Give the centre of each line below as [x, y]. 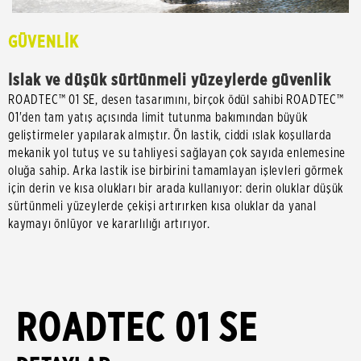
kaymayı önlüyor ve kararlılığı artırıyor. [109, 224]
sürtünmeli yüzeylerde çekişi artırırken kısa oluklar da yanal [162, 206]
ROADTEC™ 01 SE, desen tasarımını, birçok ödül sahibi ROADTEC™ [176, 100]
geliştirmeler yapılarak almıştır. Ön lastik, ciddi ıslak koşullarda [170, 135]
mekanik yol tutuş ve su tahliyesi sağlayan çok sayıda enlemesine [177, 153]
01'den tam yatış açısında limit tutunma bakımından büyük [158, 118]
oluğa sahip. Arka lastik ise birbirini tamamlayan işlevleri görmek [176, 171]
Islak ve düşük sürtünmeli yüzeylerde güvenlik [170, 80]
